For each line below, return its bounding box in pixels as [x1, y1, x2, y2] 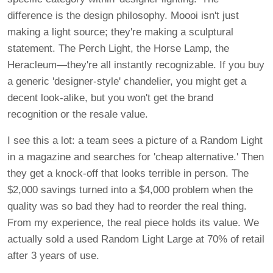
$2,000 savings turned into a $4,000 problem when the [7, 184, 253, 196]
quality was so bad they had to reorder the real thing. [7, 200, 247, 213]
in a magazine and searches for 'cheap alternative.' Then [7, 151, 264, 163]
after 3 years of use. [7, 250, 99, 262]
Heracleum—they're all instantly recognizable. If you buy [7, 59, 264, 71]
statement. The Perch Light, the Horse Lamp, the [7, 43, 229, 55]
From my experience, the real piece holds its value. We [7, 217, 259, 229]
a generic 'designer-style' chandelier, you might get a [7, 76, 246, 88]
